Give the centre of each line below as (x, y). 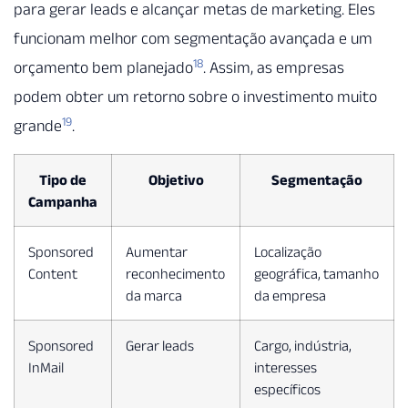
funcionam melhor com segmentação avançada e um (193, 39)
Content (53, 273)
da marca (154, 295)
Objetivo (176, 179)
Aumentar (157, 251)
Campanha (63, 201)
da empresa (290, 295)
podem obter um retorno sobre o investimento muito (195, 97)
